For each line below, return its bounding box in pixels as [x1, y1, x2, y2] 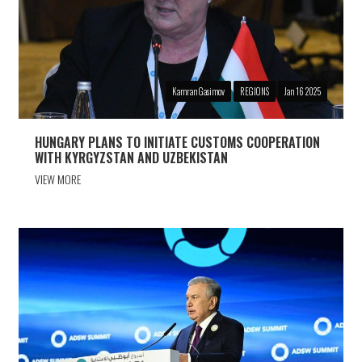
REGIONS [239, 84, 269, 98]
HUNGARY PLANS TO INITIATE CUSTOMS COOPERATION [35, 132, 321, 152]
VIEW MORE [35, 170, 82, 187]
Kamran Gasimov [171, 84, 225, 98]
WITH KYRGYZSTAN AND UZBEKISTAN [35, 147, 229, 167]
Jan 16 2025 [284, 84, 321, 98]
